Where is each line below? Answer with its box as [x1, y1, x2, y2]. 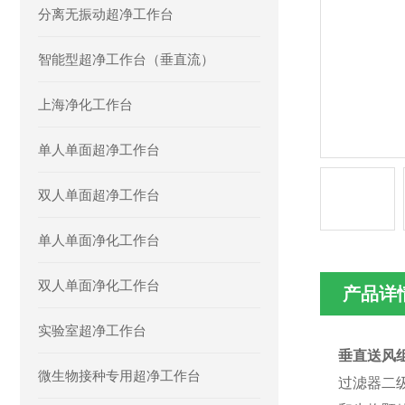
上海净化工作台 [38, 97, 133, 112]
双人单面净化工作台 [38, 278, 160, 293]
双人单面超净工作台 [38, 187, 160, 202]
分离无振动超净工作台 [38, 6, 174, 22]
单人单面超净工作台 [38, 142, 160, 157]
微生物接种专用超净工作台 [38, 368, 201, 383]
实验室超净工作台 [38, 323, 146, 338]
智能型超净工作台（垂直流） [38, 52, 214, 67]
